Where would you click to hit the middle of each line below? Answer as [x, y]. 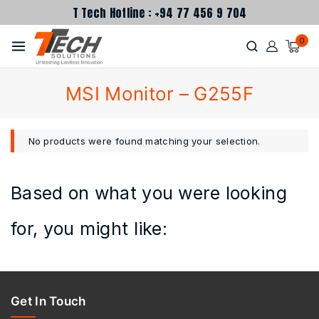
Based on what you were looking [149, 193]
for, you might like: [89, 229]
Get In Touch [48, 302]
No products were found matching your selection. [144, 141]
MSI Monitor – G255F [159, 93]
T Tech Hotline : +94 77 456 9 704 [159, 12]
